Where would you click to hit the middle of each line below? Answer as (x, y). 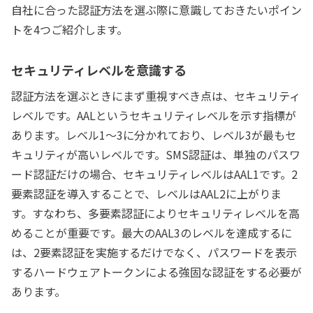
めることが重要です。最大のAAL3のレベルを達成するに (152, 233)
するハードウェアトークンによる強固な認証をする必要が (156, 272)
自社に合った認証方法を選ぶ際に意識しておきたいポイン (156, 10)
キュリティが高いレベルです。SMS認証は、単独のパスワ (156, 155)
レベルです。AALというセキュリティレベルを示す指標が (154, 116)
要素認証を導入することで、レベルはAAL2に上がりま (146, 194)
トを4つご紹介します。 (70, 30)
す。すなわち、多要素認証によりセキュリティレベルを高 (155, 213)
